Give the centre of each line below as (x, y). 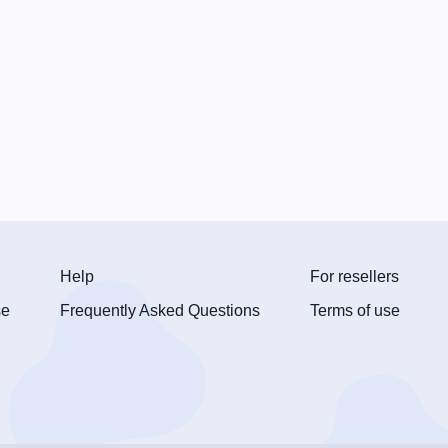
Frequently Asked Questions (160, 310)
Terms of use (355, 310)
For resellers (354, 276)
